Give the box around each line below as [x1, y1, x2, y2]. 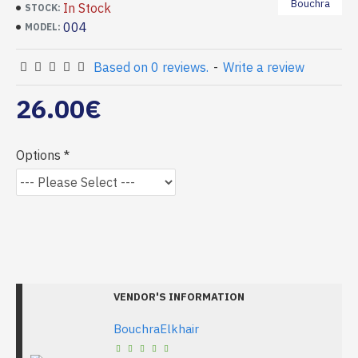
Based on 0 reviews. [93, 59, 209, 75]
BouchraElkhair [113, 321, 199, 336]
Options [16, 147, 61, 163]
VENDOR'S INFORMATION [113, 290, 245, 304]
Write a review [223, 59, 304, 75]
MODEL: [25, 21, 61, 33]
